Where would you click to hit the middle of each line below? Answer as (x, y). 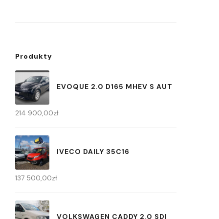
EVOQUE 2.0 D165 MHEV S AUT (115, 86)
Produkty (34, 56)
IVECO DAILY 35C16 (93, 151)
